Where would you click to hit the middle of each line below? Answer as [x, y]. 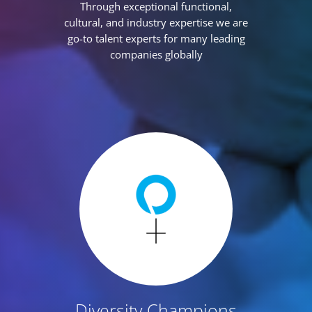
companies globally [156, 54]
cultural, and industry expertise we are [156, 22]
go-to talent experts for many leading [156, 38]
